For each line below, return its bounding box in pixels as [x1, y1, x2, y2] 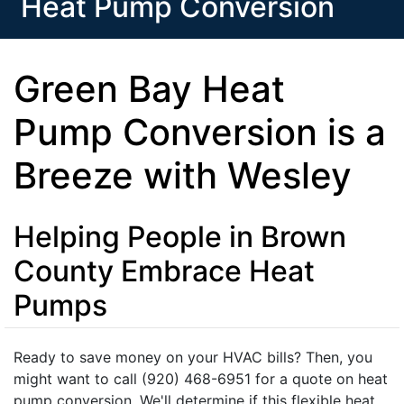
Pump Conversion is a [14, 110, 386, 154]
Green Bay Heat [14, 67, 285, 111]
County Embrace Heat [14, 253, 315, 289]
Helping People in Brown [14, 219, 346, 254]
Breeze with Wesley [14, 153, 352, 197]
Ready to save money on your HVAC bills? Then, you [14, 348, 372, 366]
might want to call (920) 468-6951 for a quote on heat [14, 370, 388, 388]
